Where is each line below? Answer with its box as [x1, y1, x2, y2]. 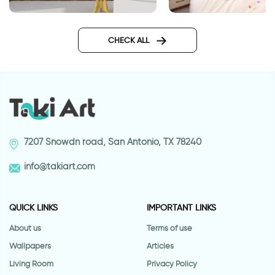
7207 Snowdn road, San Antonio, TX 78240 [24, 136, 201, 148]
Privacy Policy [147, 258, 197, 268]
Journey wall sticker [24, 17, 112, 29]
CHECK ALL [108, 35, 151, 45]
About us [9, 223, 41, 233]
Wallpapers [9, 241, 51, 250]
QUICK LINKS [9, 201, 58, 213]
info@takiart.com [24, 160, 95, 172]
